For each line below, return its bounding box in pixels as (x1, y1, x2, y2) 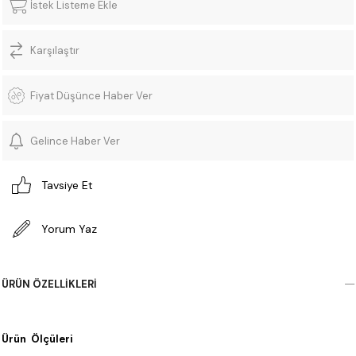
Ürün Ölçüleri (2, 332, 73, 346)
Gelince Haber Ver (30, 133, 120, 148)
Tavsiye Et (41, 178, 93, 193)
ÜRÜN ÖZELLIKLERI (2, 277, 97, 292)
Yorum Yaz (41, 222, 97, 237)
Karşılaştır (30, 43, 79, 57)
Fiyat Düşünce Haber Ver (30, 88, 153, 103)
